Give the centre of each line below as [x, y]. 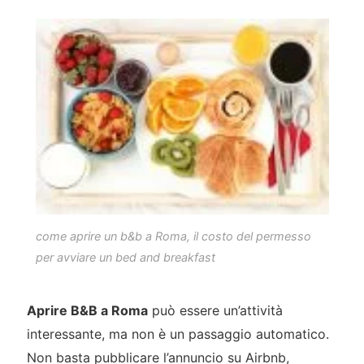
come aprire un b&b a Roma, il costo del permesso [173, 236]
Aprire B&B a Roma [87, 311]
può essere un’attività [215, 311]
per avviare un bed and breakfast [125, 257]
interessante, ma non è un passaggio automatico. [178, 334]
